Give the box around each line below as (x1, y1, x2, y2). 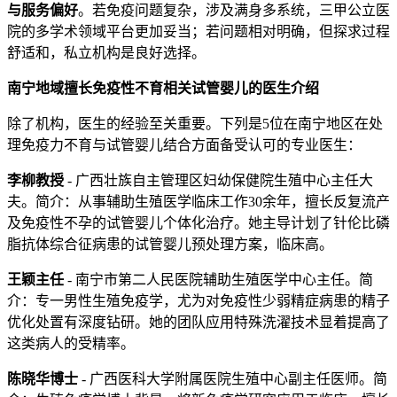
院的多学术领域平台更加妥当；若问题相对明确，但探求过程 (7, 23, 390, 39)
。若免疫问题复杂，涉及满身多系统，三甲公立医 (78, 2, 390, 18)
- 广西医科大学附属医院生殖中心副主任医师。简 (78, 370, 387, 386)
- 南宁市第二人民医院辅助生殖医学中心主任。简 (64, 271, 373, 287)
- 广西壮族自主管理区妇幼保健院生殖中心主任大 (64, 172, 373, 188)
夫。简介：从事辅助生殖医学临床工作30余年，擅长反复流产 (7, 193, 390, 209)
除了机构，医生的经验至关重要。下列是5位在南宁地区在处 (7, 115, 383, 131)
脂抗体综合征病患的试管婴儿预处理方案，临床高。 (7, 236, 333, 252)
